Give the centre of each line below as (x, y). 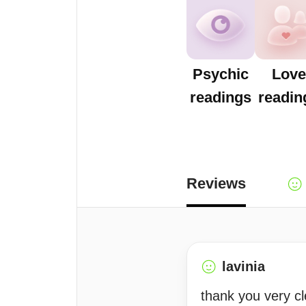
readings (221, 97)
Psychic (221, 74)
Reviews (216, 183)
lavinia (244, 266)
